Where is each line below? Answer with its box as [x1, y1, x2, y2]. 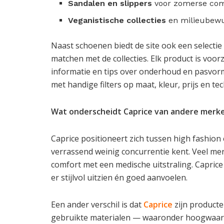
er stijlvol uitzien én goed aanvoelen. [51, 172, 187, 183]
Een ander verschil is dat [51, 199, 143, 210]
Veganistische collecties [68, 15, 166, 25]
